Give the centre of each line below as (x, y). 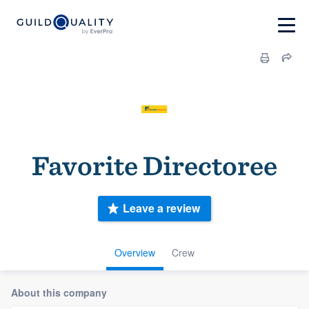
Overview (135, 252)
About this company (59, 292)
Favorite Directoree (154, 166)
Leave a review (161, 208)
